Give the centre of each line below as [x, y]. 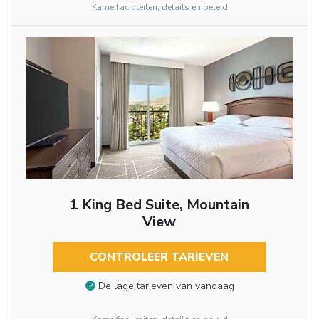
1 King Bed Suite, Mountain [159, 204]
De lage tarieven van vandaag [166, 286]
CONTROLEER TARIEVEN [159, 257]
